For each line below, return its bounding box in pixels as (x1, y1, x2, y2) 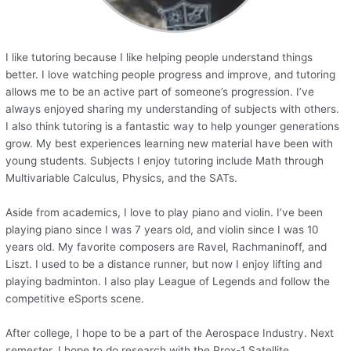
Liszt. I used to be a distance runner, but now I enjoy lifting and (5, 257, 323, 270)
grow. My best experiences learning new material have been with (5, 137, 334, 150)
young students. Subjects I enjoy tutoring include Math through (5, 154, 324, 168)
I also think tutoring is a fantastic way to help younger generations (5, 120, 340, 133)
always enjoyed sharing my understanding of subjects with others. (5, 103, 340, 116)
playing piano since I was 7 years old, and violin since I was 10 (5, 223, 320, 236)
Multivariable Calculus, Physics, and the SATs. (5, 172, 238, 185)
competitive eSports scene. (5, 291, 145, 305)
